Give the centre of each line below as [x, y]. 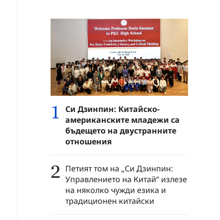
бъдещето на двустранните [121, 131]
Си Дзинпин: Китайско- [112, 109]
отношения [89, 142]
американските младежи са [123, 120]
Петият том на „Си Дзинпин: [119, 169]
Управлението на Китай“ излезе [126, 179]
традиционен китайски [110, 201]
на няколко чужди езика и [116, 190]
